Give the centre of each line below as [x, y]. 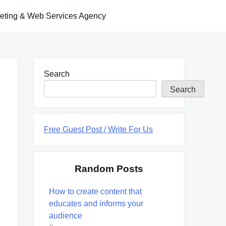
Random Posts [109, 168]
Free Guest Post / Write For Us [98, 129]
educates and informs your [96, 203]
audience [66, 215]
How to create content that [95, 191]
